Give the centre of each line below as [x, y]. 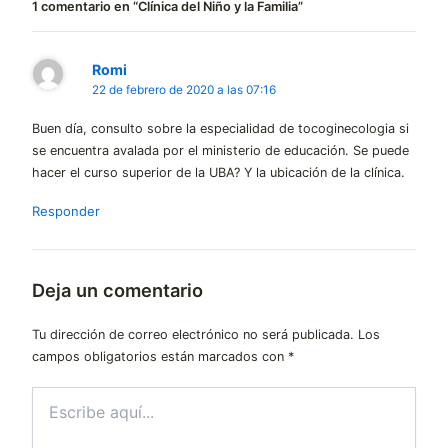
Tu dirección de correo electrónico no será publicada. [193, 334]
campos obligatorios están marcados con [160, 356]
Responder [66, 211]
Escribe [55, 395]
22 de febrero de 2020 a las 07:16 [184, 89]
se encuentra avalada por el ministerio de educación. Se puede [220, 151]
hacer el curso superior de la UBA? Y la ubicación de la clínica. [218, 173]
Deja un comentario [117, 290]
